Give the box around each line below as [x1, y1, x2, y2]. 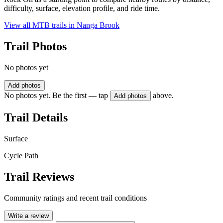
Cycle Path [4, 151, 38, 160]
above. [153, 91, 174, 100]
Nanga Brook [77, 21, 119, 30]
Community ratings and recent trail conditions [4, 193, 147, 202]
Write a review [8, 212, 49, 220]
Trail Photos [4, 40, 67, 53]
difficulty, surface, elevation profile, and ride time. [4, 4, 160, 13]
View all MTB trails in [4, 21, 77, 30]
